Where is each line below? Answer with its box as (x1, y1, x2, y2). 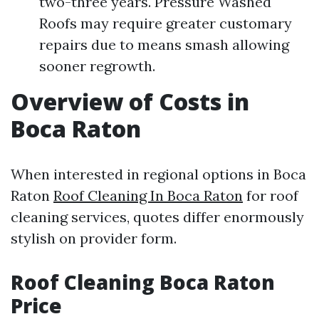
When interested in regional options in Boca (11, 165, 306, 183)
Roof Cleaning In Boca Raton (53, 187, 243, 204)
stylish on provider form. (11, 229, 177, 247)
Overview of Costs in (11, 86, 249, 117)
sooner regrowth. (39, 57, 155, 75)
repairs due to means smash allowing (39, 36, 289, 53)
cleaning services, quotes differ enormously (11, 208, 304, 226)
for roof (243, 187, 298, 204)
